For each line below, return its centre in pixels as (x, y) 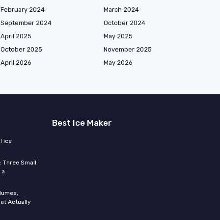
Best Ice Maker (82, 123)
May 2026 (118, 63)
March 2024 (121, 10)
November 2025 (128, 50)
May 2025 (118, 36)
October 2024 (124, 23)
